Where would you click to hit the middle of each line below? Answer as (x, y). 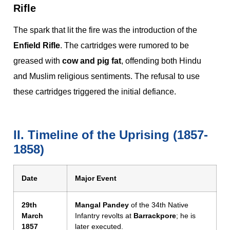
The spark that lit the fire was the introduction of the (105, 30)
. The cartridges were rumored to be (124, 46)
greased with (38, 61)
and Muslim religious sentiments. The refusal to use (107, 76)
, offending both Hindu (161, 61)
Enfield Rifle (37, 46)
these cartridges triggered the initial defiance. (95, 92)
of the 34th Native (159, 205)
